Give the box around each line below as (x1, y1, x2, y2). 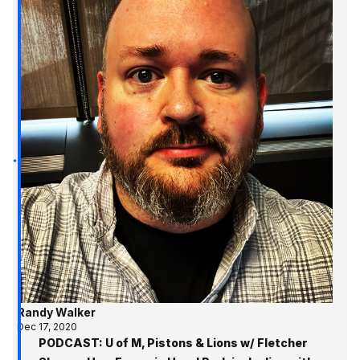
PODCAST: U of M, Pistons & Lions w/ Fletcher (39, 336, 308, 350)
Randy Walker (16, 305, 96, 320)
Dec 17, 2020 (16, 321, 77, 333)
